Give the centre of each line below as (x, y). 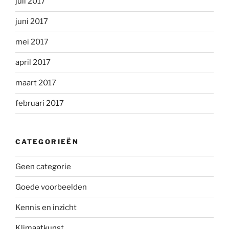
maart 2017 (36, 83)
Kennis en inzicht (46, 207)
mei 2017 (32, 42)
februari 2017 (40, 104)
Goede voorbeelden (51, 187)
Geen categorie (43, 166)
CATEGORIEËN (47, 141)
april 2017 (33, 63)
